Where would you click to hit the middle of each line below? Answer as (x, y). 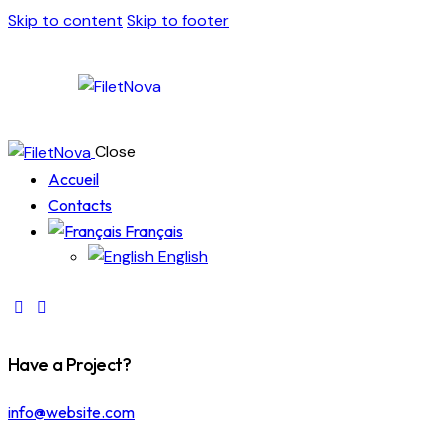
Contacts (80, 204)
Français (152, 230)
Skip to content (65, 20)
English (181, 256)
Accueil (73, 178)
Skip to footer (178, 20)
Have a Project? (69, 365)
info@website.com (71, 411)
